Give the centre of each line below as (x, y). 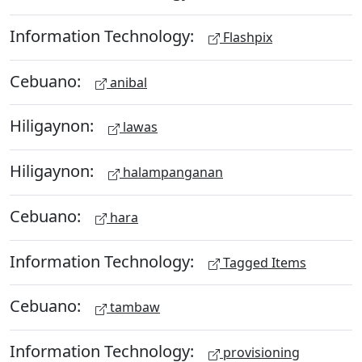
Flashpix (246, 37)
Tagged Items (263, 262)
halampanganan (171, 172)
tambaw (133, 307)
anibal (127, 82)
